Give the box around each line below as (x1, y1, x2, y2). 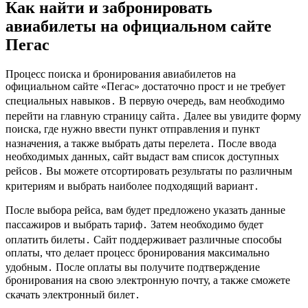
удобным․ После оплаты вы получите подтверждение (5, 261, 260, 273)
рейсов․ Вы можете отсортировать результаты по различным (5, 164, 292, 177)
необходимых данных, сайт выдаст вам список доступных (5, 150, 279, 162)
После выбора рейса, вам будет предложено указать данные (5, 203, 285, 216)
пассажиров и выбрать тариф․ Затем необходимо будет (5, 218, 263, 230)
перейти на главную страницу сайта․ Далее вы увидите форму (5, 109, 301, 122)
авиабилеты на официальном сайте (5, 17, 272, 36)
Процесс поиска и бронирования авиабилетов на (5, 67, 236, 80)
